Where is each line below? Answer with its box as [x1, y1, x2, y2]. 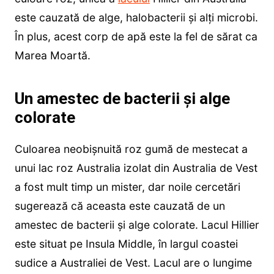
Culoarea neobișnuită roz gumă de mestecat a [14, 142, 248, 155]
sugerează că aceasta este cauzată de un [14, 199, 225, 212]
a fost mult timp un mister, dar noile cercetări [14, 180, 240, 193]
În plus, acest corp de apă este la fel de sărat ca [14, 29, 257, 43]
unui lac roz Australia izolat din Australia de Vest [14, 161, 257, 174]
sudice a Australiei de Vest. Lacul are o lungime [14, 256, 252, 269]
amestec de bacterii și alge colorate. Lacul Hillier [14, 218, 259, 231]
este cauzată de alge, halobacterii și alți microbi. [14, 10, 258, 24]
